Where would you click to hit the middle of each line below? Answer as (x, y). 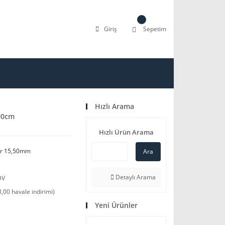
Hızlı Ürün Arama (126, 132)
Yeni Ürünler (116, 205)
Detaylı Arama (135, 177)
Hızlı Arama (115, 106)
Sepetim (155, 29)
